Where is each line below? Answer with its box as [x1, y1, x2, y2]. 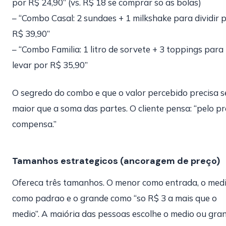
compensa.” [12, 119, 56, 129]
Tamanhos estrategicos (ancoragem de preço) [12, 155, 220, 167]
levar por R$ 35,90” [12, 60, 88, 70]
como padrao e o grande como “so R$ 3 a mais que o [12, 193, 217, 203]
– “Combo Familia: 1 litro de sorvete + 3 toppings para [12, 44, 223, 54]
